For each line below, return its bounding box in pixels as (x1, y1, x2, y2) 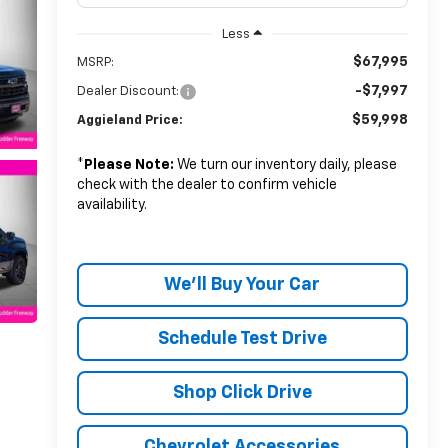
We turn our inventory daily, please (173, 157, 397, 172)
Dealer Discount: (76, 84, 179, 98)
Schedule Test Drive (157, 329, 327, 348)
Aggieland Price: (76, 113, 183, 127)
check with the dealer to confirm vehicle (76, 177, 337, 192)
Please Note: (83, 157, 174, 172)
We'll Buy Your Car (164, 275, 321, 294)
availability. (76, 197, 147, 212)
